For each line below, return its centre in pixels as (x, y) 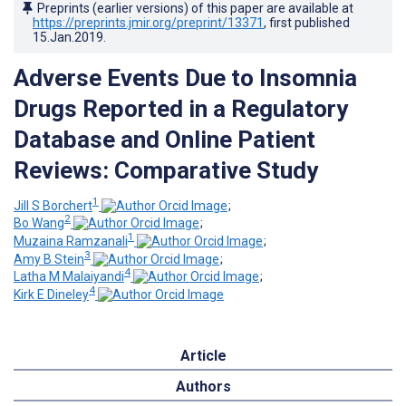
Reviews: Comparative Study (166, 170)
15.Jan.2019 (68, 37)
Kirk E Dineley (51, 294)
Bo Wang (39, 223)
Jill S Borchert (53, 205)
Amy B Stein (49, 259)
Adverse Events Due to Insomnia (185, 77)
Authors (203, 386)
